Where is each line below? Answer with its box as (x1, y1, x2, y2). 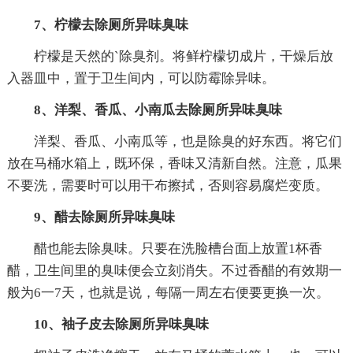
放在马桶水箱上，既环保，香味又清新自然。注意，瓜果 (6, 155, 342, 171)
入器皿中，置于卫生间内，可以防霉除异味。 (6, 70, 275, 86)
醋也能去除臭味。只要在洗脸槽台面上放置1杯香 (33, 240, 322, 256)
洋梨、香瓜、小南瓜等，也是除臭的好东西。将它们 (33, 133, 342, 149)
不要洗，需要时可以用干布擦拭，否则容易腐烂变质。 (6, 177, 329, 193)
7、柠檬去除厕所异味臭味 (33, 17, 188, 32)
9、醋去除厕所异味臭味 (33, 209, 175, 225)
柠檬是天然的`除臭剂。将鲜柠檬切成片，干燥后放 (33, 48, 333, 64)
